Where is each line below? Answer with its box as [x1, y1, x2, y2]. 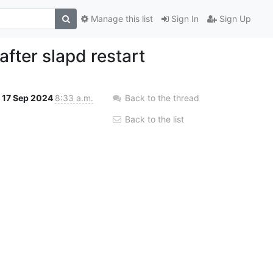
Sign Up [217, 13, 251, 24]
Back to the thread [125, 92, 199, 103]
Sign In [169, 13, 199, 24]
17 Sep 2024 [2, 92, 55, 103]
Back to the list [122, 113, 184, 124]
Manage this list [88, 13, 153, 24]
